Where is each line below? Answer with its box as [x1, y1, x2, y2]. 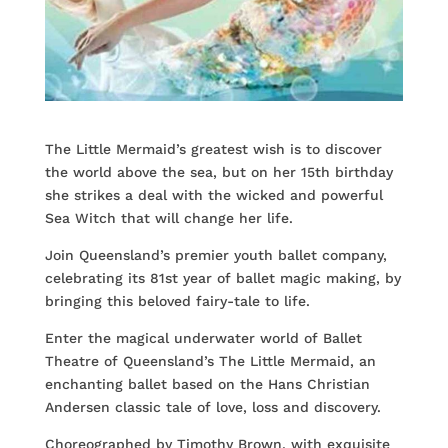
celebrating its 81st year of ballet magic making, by [44, 270, 401, 287]
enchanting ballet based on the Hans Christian [44, 376, 370, 393]
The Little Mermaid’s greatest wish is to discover [44, 141, 382, 158]
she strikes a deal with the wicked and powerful [44, 187, 383, 204]
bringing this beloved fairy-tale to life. [44, 293, 310, 310]
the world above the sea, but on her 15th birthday [44, 164, 393, 181]
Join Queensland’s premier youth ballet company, [44, 247, 387, 264]
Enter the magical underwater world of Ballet [44, 330, 362, 347]
